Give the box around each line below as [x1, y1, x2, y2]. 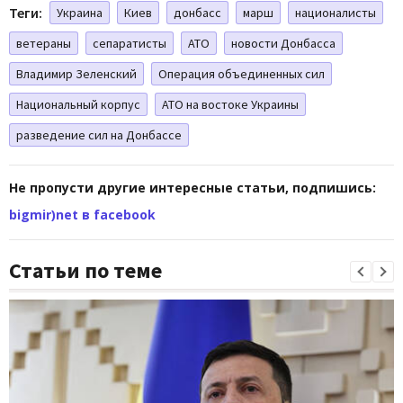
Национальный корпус [16, 95, 140, 112]
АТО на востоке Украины [162, 95, 299, 112]
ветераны [16, 34, 71, 51]
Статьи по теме [9, 255, 162, 284]
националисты [295, 4, 376, 21]
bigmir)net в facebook [9, 205, 156, 223]
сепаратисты [93, 34, 166, 51]
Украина [57, 4, 103, 21]
